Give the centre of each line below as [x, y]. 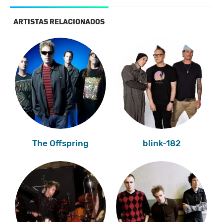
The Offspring [60, 143]
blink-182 [162, 143]
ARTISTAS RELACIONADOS [59, 22]
